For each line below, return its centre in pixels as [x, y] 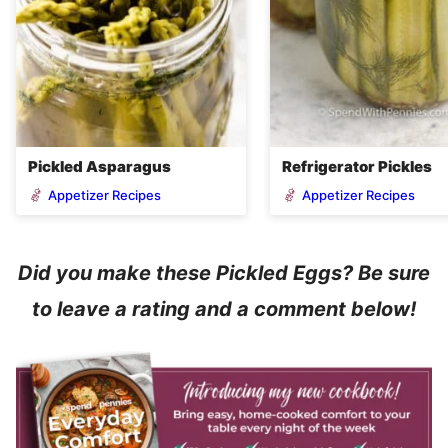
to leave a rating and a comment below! [224, 309]
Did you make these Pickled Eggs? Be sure [224, 273]
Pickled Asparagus [99, 166]
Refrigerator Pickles [357, 166]
